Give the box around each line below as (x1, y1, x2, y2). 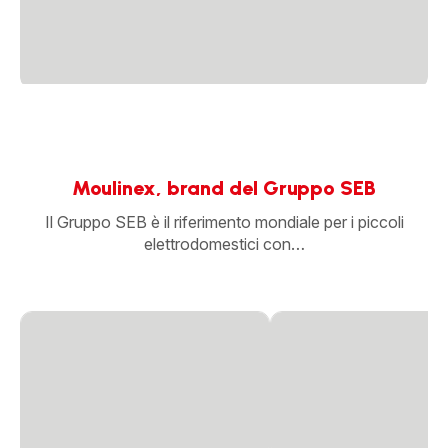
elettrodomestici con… (143, 233, 305, 254)
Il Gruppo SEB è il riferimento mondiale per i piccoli (44, 211, 404, 232)
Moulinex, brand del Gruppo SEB (72, 175, 376, 200)
